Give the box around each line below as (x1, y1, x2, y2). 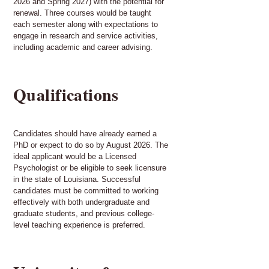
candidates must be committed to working (13, 186, 159, 195)
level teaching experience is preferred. (13, 220, 145, 229)
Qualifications (13, 82, 119, 107)
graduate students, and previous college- (13, 208, 154, 218)
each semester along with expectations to (13, 19, 158, 29)
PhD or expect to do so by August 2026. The (13, 140, 168, 150)
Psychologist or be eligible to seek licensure (13, 163, 166, 172)
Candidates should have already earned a (13, 128, 157, 138)
